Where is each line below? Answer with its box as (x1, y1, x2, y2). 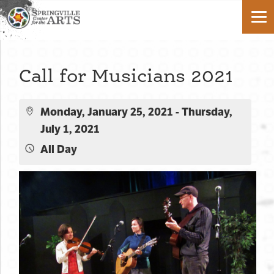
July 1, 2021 (40, 122, 100, 136)
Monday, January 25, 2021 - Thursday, (40, 105, 232, 119)
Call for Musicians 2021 (19, 65, 233, 86)
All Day (40, 143, 77, 156)
